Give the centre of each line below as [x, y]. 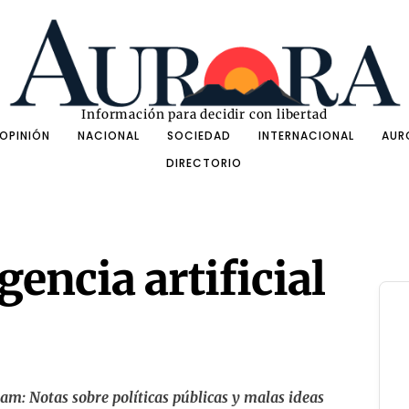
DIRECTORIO [204, 163]
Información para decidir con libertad [204, 115]
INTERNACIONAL [306, 136]
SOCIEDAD [199, 136]
